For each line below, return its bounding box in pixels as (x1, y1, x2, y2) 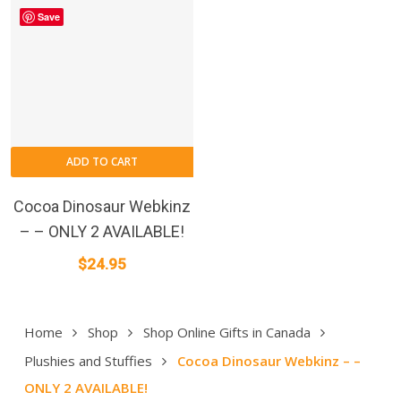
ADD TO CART (65, 154, 138, 170)
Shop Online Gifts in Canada (142, 322, 311, 341)
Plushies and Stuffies (23, 351, 152, 370)
